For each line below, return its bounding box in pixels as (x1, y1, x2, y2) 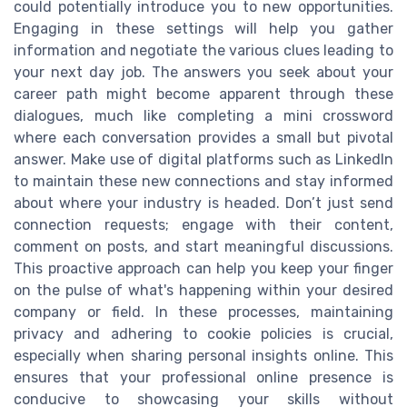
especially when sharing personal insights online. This (14, 346, 393, 364)
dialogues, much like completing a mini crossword (14, 106, 393, 124)
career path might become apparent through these (14, 84, 393, 103)
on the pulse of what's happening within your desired (14, 281, 393, 299)
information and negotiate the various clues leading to (14, 41, 393, 59)
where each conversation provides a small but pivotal (14, 128, 393, 146)
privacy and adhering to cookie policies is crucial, (14, 324, 393, 342)
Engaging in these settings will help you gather (14, 19, 393, 37)
